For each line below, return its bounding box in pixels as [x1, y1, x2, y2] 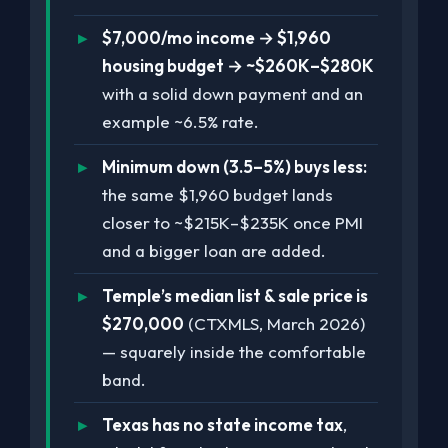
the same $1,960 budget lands [102, 184, 333, 205]
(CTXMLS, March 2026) [184, 313, 365, 334]
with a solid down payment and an [102, 83, 363, 104]
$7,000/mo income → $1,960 [102, 27, 331, 48]
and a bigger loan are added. [102, 240, 326, 261]
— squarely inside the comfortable [102, 341, 366, 362]
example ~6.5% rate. [102, 111, 259, 132]
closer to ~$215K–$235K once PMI [102, 212, 363, 233]
